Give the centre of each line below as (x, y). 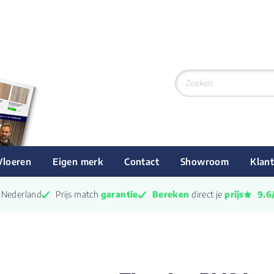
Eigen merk (78, 161)
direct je (208, 194)
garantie (119, 194)
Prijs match (78, 194)
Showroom (205, 161)
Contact (142, 161)
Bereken (171, 194)
